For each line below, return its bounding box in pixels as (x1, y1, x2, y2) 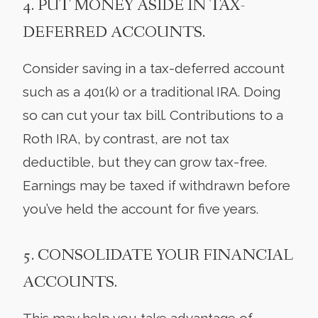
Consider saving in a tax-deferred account (23, 60, 285, 76)
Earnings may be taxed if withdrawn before (23, 177, 290, 193)
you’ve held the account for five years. (23, 200, 258, 216)
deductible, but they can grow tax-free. (23, 153, 267, 170)
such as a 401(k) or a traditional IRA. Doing (23, 83, 280, 99)
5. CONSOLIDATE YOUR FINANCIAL (23, 244, 293, 266)
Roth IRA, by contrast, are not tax (23, 130, 229, 146)
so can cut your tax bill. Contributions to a (23, 106, 283, 123)
